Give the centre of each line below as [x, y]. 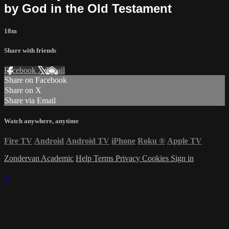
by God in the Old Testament [88, 8]
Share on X [23, 90]
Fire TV [18, 141]
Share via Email [30, 101]
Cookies [156, 158]
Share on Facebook [36, 80]
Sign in [182, 158]
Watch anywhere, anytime [41, 121]
